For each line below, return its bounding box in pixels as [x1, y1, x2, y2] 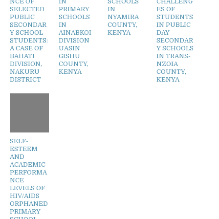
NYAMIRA [108, 13, 139, 21]
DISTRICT [10, 75, 41, 83]
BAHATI [10, 52, 35, 60]
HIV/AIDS [10, 192, 40, 199]
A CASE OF [10, 44, 43, 52]
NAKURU [10, 67, 40, 75]
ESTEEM [10, 145, 38, 153]
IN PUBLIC [156, 21, 191, 28]
